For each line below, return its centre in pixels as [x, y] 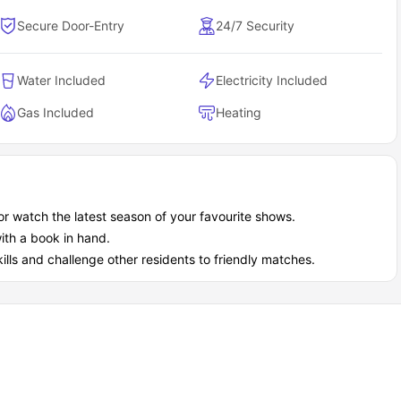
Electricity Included [272, 81]
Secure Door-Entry [71, 26]
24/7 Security [256, 26]
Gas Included [56, 113]
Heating [239, 113]
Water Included [62, 81]
